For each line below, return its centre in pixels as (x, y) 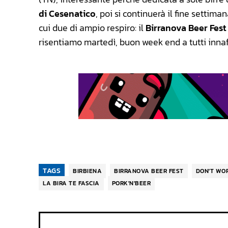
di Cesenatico (67, 14)
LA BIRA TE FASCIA (71, 183)
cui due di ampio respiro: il (92, 28)
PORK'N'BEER (131, 183)
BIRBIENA (87, 171)
